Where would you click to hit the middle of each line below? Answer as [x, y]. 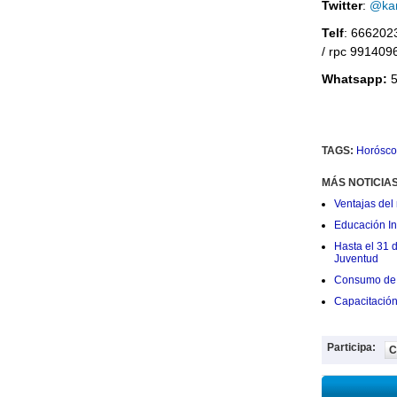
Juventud [356, 259]
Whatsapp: [354, 79]
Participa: [351, 347]
